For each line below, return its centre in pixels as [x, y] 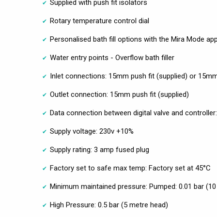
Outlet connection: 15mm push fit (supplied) [119, 95]
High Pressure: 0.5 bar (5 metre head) [109, 205]
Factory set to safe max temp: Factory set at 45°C [130, 168]
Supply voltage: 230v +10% [92, 132]
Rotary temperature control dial [100, 21]
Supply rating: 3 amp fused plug [100, 150]
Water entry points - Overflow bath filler [112, 58]
